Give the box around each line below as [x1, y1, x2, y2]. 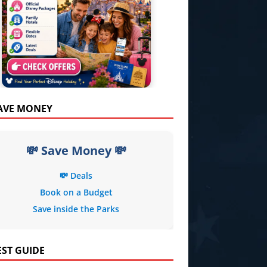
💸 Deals [60, 170, 93, 181]
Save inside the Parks [33, 203, 120, 215]
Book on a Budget [39, 187, 113, 198]
